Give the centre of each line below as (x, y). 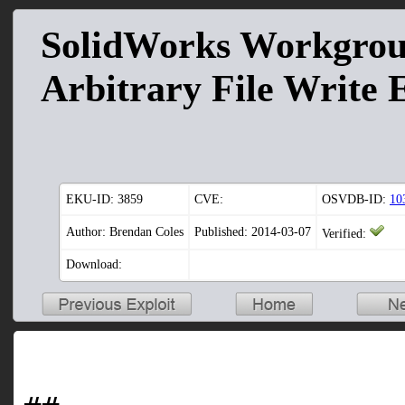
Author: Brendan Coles (125, 232)
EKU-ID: (92, 200)
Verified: (346, 234)
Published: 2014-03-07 (253, 232)
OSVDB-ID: (356, 200)
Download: (94, 265)
